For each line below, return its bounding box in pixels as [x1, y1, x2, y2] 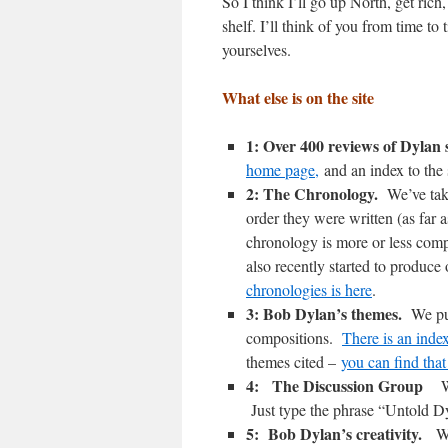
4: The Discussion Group [246, 374, 441, 397]
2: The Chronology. [246, 182, 387, 205]
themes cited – [246, 351, 341, 372]
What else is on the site [222, 86, 374, 109]
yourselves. [222, 39, 291, 60]
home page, [246, 159, 319, 180]
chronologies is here [246, 279, 372, 300]
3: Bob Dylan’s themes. [246, 302, 411, 325]
